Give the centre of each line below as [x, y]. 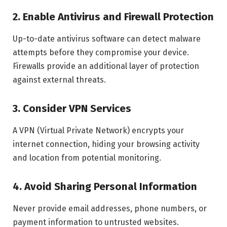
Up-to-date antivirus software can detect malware [107, 39]
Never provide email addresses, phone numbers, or [110, 209]
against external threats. [59, 80]
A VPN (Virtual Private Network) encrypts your [98, 131]
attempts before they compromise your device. [101, 53]
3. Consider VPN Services [72, 108]
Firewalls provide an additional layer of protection [106, 66]
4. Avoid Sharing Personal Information [105, 186]
